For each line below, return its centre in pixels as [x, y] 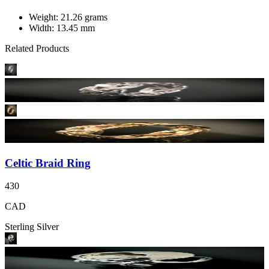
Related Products [37, 48]
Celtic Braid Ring [48, 163]
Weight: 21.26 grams [68, 17]
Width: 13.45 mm [62, 28]
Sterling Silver [32, 227]
